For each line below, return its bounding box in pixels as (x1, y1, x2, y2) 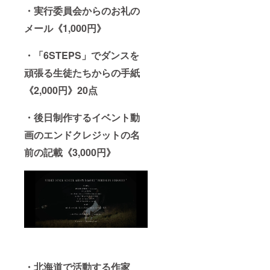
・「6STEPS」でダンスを (24, 48, 139, 63)
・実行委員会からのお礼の (24, 4, 140, 18)
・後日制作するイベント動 (24, 110, 140, 125)
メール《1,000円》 (24, 21, 106, 36)
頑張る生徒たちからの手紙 (24, 66, 140, 80)
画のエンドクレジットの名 (24, 128, 140, 142)
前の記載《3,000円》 (24, 145, 116, 160)
